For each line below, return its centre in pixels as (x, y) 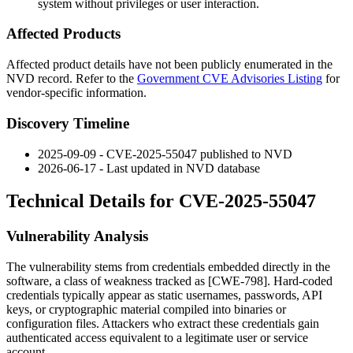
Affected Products (63, 34)
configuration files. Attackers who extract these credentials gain (163, 324)
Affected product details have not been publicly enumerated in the (169, 65)
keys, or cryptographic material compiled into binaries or (146, 310)
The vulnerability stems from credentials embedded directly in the (168, 267)
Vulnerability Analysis (77, 236)
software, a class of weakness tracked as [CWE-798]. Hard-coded (169, 281)
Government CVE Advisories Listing (230, 79)
